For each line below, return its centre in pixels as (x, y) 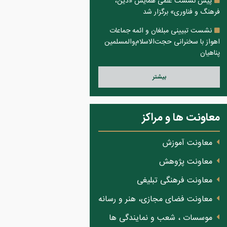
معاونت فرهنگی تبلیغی (175, 181)
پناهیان (210, 53)
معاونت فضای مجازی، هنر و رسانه (155, 199)
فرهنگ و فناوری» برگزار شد (181, 12)
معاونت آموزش (187, 143)
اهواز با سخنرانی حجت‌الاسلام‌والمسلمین (162, 42)
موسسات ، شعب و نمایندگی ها (161, 218)
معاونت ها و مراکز (181, 118)
